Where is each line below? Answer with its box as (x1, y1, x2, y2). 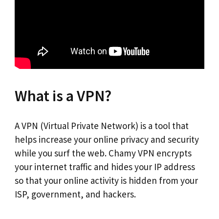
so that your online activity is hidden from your (15, 175, 198, 186)
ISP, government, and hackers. (15, 188, 136, 200)
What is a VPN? (15, 86, 111, 106)
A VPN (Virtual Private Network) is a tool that (15, 120, 189, 131)
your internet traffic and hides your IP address (15, 161, 195, 173)
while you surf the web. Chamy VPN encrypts (15, 147, 192, 159)
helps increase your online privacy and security (15, 133, 199, 145)
